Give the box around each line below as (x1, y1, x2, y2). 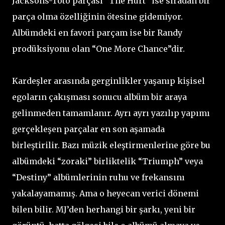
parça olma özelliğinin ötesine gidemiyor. (12, 11, 183, 22)
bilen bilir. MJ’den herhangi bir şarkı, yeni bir (12, 204, 195, 214)
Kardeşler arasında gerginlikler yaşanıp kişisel (12, 75, 205, 86)
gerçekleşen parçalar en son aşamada (12, 124, 165, 134)
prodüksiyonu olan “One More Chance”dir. (12, 43, 185, 54)
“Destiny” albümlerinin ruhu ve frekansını (12, 172, 185, 182)
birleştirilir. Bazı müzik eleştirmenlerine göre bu (12, 140, 210, 150)
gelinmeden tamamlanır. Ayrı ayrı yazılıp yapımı (12, 107, 210, 118)
